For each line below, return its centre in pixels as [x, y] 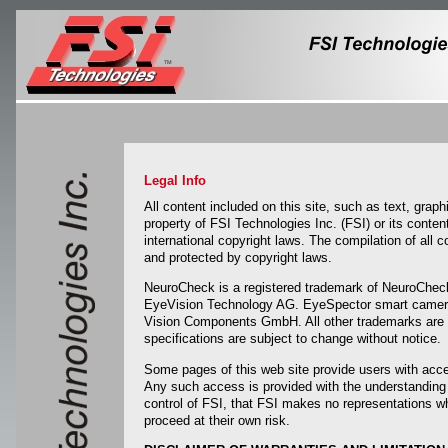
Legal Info [175, 181]
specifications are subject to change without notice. [292, 339]
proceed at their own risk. [217, 420]
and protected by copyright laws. [238, 258]
